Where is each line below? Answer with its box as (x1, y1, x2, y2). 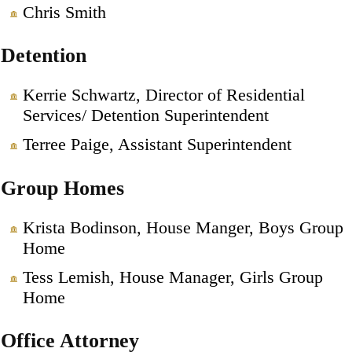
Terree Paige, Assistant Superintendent (22, 134, 291, 155)
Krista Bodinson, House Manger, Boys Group (22, 217, 343, 237)
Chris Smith (22, 2, 106, 22)
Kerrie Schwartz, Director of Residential (22, 85, 305, 105)
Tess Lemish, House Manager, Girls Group (22, 266, 323, 287)
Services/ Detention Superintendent (22, 105, 269, 126)
